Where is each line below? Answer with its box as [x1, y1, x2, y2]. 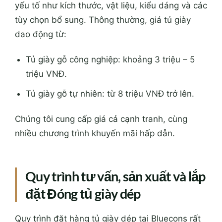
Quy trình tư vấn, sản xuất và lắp [25, 167, 206, 184]
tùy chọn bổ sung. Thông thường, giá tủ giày [15, 15, 191, 25]
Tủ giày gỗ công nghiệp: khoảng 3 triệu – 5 [26, 55, 195, 65]
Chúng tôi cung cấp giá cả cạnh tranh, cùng [15, 113, 187, 124]
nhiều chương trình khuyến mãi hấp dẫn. [15, 128, 175, 138]
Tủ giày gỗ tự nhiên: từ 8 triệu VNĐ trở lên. [26, 88, 195, 99]
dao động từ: [15, 29, 66, 40]
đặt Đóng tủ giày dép [25, 185, 141, 202]
